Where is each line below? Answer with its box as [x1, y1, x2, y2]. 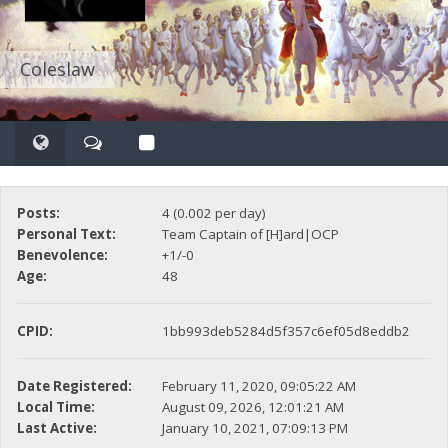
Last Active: [16, 419, 97, 438]
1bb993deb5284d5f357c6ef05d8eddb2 [161, 322, 410, 341]
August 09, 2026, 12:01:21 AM [161, 398, 344, 417]
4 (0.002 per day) [161, 204, 266, 223]
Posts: [16, 204, 60, 223]
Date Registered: [16, 377, 132, 396]
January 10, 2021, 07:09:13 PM [161, 419, 348, 438]
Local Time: [16, 398, 95, 417]
